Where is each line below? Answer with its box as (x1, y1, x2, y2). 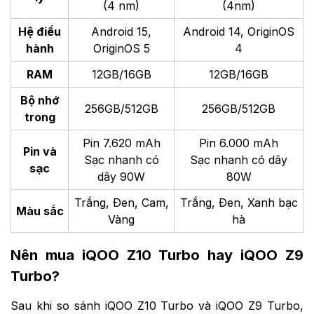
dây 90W (97, 170, 145, 184)
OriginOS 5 (93, 41, 150, 56)
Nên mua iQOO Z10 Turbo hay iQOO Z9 (11, 246, 303, 264)
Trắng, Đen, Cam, (74, 196, 169, 210)
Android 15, (91, 25, 151, 39)
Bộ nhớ (20, 93, 60, 108)
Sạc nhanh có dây (190, 153, 287, 168)
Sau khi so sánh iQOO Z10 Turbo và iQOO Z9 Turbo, (11, 298, 303, 313)
